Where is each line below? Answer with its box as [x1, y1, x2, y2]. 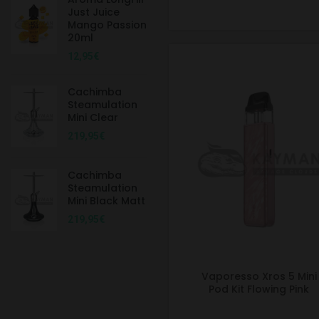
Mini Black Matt [68, 194, 145, 209]
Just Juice [68, 4, 120, 19]
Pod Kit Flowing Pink [209, 282, 310, 297]
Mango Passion [68, 17, 147, 32]
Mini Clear [68, 110, 118, 125]
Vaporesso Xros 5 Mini [201, 269, 317, 284]
